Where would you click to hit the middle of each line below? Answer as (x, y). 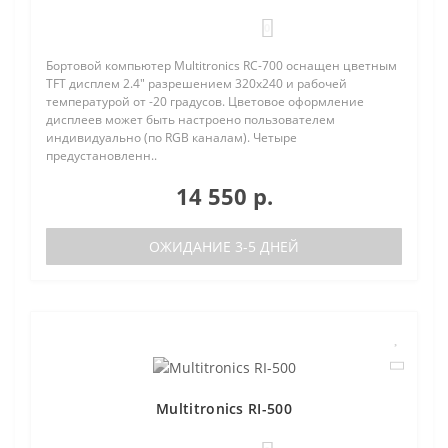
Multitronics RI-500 (224, 408)
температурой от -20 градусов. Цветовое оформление (205, 101)
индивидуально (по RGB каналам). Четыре (171, 137)
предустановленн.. (101, 155)
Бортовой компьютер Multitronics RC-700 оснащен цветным (221, 65)
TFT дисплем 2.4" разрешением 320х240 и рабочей (196, 83)
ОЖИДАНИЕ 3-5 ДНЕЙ (224, 246)
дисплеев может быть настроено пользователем (190, 119)
